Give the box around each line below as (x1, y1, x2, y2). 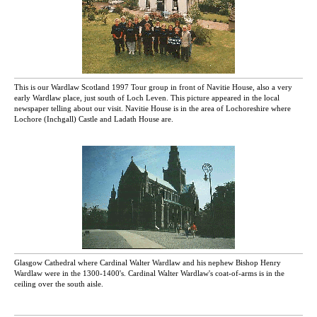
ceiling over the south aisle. (14, 279, 103, 289)
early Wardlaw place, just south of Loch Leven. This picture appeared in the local (14, 93, 279, 103)
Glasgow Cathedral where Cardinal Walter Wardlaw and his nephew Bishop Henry (14, 258, 281, 267)
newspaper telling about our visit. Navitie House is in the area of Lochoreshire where (14, 104, 291, 113)
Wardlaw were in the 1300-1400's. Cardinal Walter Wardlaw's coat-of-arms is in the (14, 269, 284, 278)
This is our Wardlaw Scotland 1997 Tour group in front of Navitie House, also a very (14, 83, 292, 92)
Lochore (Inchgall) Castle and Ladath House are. (14, 115, 173, 124)
